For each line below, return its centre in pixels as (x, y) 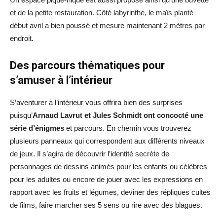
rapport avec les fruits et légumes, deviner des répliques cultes (110, 192)
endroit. (22, 38)
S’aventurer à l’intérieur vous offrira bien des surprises (96, 102)
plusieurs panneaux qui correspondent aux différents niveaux (107, 141)
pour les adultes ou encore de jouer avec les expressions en (106, 179)
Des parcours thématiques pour (87, 65)
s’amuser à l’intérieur (62, 80)
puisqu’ (21, 115)
